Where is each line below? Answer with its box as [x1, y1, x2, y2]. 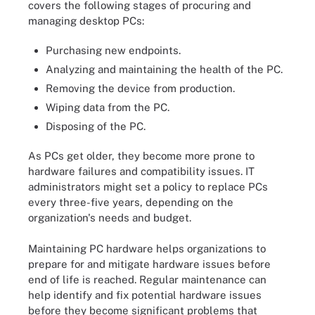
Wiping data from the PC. [46, 101, 169, 113]
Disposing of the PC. [46, 120, 146, 132]
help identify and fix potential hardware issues [28, 289, 262, 301]
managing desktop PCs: [28, 14, 144, 27]
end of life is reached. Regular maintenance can [28, 274, 266, 285]
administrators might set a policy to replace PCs [28, 180, 268, 193]
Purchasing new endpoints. [46, 44, 181, 56]
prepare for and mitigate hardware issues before [28, 258, 271, 270]
